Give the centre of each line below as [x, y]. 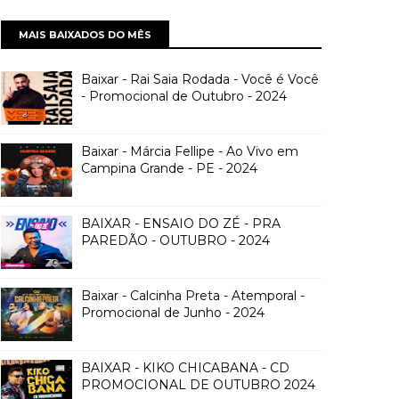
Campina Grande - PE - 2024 [169, 168]
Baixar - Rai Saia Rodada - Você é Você [200, 79]
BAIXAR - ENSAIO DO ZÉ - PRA [181, 224]
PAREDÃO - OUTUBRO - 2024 [175, 240]
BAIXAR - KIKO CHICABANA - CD [185, 368]
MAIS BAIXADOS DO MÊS [85, 35]
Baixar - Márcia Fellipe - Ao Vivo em [190, 151]
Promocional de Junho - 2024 [173, 313]
